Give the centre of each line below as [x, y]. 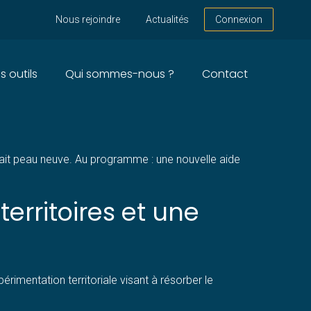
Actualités [167, 20]
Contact [225, 74]
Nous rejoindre [87, 20]
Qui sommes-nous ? [119, 74]
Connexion [239, 20]
